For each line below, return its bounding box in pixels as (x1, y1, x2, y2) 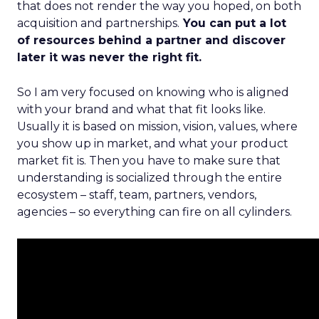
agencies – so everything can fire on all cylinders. (17, 205, 292, 219)
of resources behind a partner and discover (17, 33, 286, 47)
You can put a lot (179, 16, 286, 30)
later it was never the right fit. (17, 51, 202, 64)
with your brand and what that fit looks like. (17, 103, 266, 116)
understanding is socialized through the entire (17, 171, 282, 184)
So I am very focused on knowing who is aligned (17, 85, 289, 99)
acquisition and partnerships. (17, 16, 179, 30)
